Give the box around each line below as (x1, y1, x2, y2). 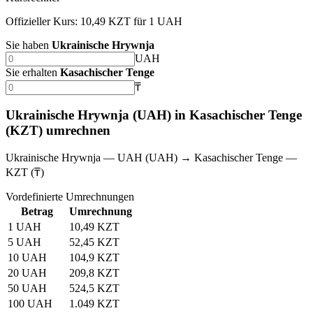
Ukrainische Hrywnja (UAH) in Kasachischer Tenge (6, 108, 302, 123)
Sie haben (6, 38, 49, 51)
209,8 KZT (69, 267, 119, 279)
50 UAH (8, 282, 47, 295)
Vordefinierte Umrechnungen (6, 191, 134, 203)
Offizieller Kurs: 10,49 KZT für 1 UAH (6, 15, 182, 27)
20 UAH (8, 267, 47, 279)
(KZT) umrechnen (6, 123, 110, 138)
